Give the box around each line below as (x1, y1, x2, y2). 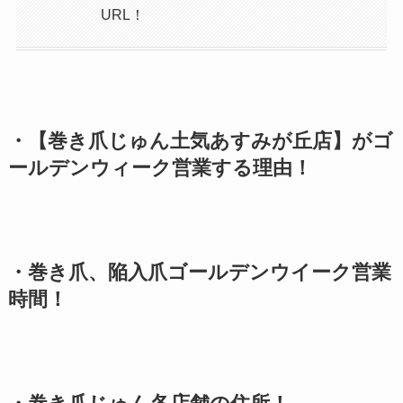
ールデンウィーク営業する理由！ (7, 157, 312, 179)
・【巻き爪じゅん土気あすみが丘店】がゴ (7, 130, 393, 152)
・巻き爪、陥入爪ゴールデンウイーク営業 (7, 261, 391, 283)
